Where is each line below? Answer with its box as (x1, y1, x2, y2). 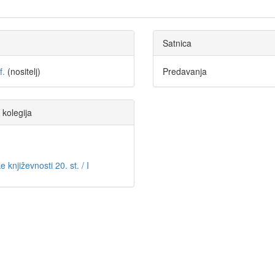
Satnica (163, 36, 192, 49)
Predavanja (163, 64, 207, 77)
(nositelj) (7, 64, 41, 77)
